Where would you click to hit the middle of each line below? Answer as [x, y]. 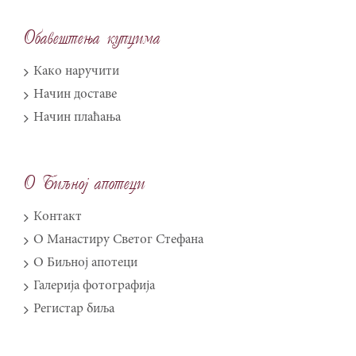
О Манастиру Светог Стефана [118, 241]
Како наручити [76, 72]
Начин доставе [75, 95]
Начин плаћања [77, 118]
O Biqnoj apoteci [85, 184]
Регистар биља [74, 310]
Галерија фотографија [94, 287]
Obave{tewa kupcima [92, 38]
